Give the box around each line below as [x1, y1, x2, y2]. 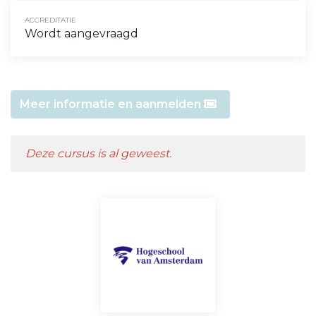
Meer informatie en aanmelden [19, 97, 204, 111]
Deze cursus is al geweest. [25, 146, 172, 160]
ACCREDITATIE [25, 15, 76, 25]
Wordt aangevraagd [25, 26, 138, 40]
